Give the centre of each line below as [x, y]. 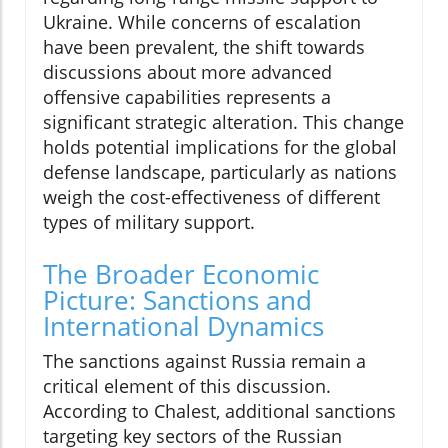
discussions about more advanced [187, 72]
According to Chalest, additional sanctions [219, 411]
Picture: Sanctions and [177, 300]
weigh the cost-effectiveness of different [211, 197]
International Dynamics [183, 326]
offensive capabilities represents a [187, 97]
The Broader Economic [181, 274]
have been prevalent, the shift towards [204, 47]
